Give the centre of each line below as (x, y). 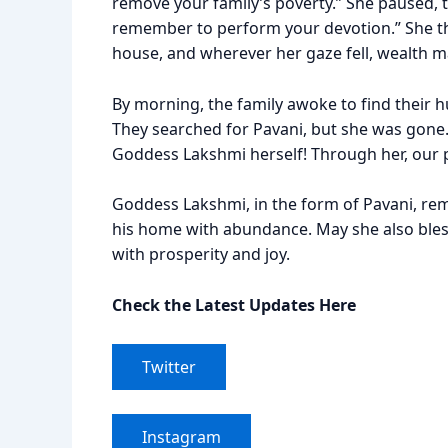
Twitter (169, 366)
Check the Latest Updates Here (234, 304)
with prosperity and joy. (201, 254)
